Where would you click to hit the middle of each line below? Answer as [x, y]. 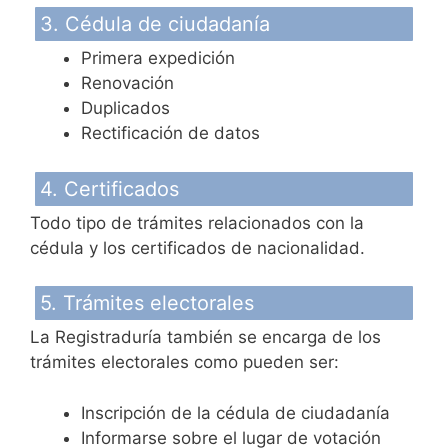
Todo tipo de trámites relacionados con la [197, 222]
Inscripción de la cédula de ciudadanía [235, 412]
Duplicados [125, 108]
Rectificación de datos [170, 133]
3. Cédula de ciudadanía [155, 24]
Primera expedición [158, 58]
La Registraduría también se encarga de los [205, 337]
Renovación [127, 83]
